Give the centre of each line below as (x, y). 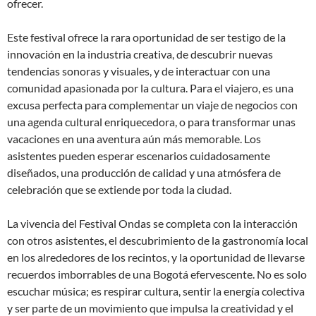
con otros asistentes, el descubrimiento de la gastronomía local (158, 240)
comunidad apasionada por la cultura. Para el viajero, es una (150, 88)
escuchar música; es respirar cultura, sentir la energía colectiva (156, 291)
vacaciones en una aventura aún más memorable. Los (134, 139)
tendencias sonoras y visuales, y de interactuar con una (139, 71)
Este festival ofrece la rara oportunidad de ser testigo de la (146, 37)
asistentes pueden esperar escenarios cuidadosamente (139, 156)
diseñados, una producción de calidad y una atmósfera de (144, 172)
